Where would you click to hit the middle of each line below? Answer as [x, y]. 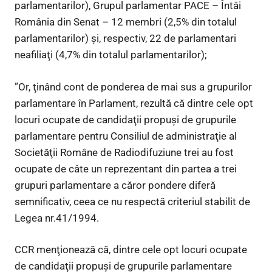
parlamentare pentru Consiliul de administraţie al [126, 136]
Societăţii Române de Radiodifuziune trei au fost [124, 152]
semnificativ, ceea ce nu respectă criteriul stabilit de [132, 201]
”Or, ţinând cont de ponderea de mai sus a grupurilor [133, 87]
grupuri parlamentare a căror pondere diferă [115, 185]
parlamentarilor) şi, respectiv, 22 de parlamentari [125, 39]
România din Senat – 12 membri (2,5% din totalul [126, 22]
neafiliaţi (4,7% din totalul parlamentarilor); [111, 55]
